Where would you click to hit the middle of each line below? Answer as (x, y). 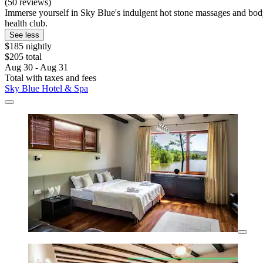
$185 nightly (28, 46)
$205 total (23, 57)
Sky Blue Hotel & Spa (46, 89)
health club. (26, 23)
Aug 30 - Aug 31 (36, 68)
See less (24, 35)
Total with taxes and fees (50, 78)
